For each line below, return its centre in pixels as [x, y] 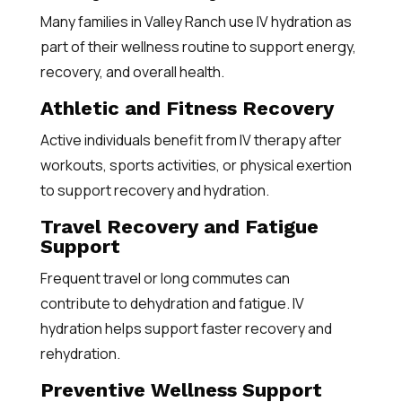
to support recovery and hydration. [154, 190]
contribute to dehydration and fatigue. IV [172, 303]
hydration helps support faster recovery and [186, 328]
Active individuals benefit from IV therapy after [191, 140]
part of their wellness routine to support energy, [198, 47]
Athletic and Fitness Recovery [187, 108]
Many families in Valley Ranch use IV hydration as [196, 22]
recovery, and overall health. [132, 72]
